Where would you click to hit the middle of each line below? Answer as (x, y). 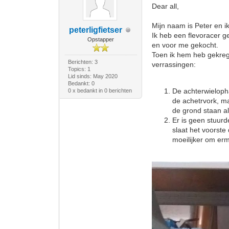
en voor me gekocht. (185, 45)
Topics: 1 (79, 69)
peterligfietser (96, 30)
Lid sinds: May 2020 (93, 76)
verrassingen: (174, 64)
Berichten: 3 (83, 62)
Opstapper (101, 39)
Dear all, (166, 6)
